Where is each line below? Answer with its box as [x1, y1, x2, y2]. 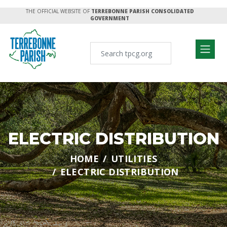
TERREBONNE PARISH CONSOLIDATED [91, 8, 194, 15]
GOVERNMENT [90, 15, 129, 22]
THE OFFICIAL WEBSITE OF [25, 8, 90, 15]
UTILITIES [110, 153, 158, 165]
